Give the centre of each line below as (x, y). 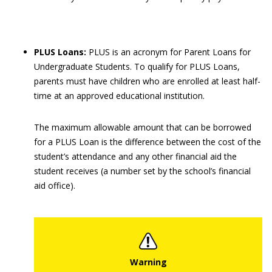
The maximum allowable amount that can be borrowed (143, 127)
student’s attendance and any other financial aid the (135, 156)
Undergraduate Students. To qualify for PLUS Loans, (137, 66)
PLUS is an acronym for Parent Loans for (168, 52)
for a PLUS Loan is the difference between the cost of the (148, 142)
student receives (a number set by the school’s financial (142, 171)
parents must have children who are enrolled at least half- (147, 81)
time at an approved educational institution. (119, 96)
